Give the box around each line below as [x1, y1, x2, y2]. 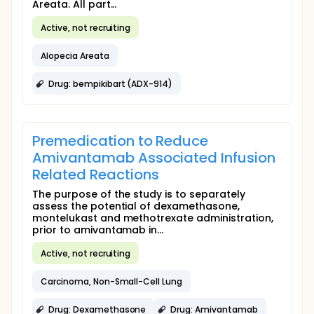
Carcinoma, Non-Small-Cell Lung [41, 275, 183, 287]
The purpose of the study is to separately [32, 187, 245, 201]
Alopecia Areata [41, 49, 109, 62]
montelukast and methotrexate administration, [32, 211, 273, 225]
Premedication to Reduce [32, 131, 209, 151]
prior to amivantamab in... [32, 223, 164, 237]
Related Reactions [32, 165, 159, 184]
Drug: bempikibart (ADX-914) [48, 77, 173, 90]
